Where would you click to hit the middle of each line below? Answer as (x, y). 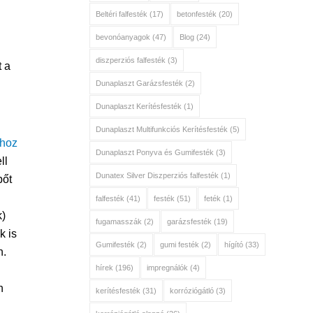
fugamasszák (118, 221)
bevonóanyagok (123, 37)
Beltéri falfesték (121, 14)
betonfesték (196, 14)
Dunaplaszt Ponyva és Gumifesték (154, 152)
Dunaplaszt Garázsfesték (139, 83)
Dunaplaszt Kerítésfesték (138, 106)
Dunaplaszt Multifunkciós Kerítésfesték (161, 129)
